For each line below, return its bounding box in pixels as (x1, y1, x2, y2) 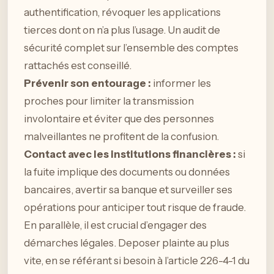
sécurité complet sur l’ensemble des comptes (24, 41, 239, 54)
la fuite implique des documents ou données (24, 165, 230, 178)
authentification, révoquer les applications (24, 6, 221, 18)
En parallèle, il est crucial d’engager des (24, 218, 207, 231)
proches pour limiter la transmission (24, 94, 194, 107)
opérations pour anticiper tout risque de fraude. (24, 201, 246, 213)
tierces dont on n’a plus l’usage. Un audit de (24, 23, 220, 36)
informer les (151, 76, 211, 89)
